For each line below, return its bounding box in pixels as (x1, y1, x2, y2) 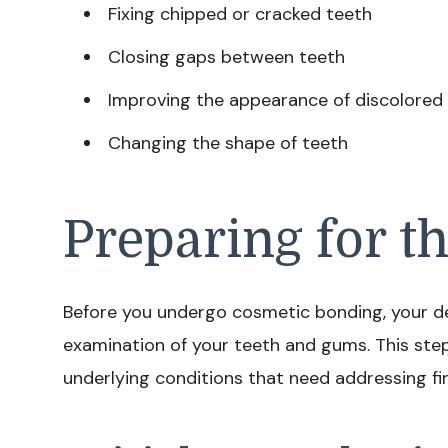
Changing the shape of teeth (108, 131, 348, 156)
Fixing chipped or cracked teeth (108, 2, 372, 27)
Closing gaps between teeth (108, 45, 345, 70)
